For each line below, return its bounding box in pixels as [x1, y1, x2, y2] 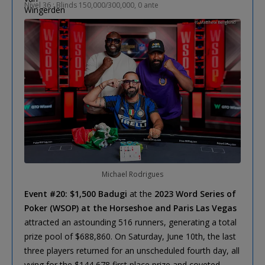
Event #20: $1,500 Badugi [24, 188, 127, 199]
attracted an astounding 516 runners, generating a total [24, 216, 237, 228]
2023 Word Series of [154, 188, 236, 199]
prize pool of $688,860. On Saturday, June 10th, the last [24, 230, 236, 242]
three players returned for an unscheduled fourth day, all [24, 244, 240, 256]
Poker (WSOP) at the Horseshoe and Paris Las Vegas [24, 202, 237, 214]
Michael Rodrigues [102, 169, 163, 179]
